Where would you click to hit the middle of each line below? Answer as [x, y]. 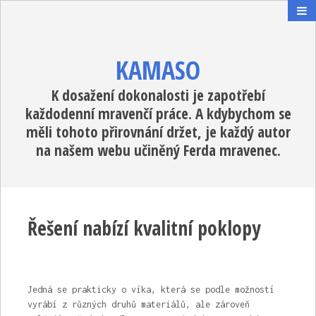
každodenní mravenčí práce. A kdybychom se [158, 114]
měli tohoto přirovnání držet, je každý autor [158, 132]
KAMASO [158, 70]
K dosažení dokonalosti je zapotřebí [158, 95]
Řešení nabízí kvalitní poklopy [144, 228]
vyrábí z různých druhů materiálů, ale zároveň [138, 304]
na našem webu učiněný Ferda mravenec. [158, 150]
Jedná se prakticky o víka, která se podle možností [151, 290]
